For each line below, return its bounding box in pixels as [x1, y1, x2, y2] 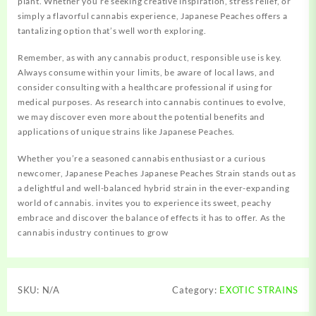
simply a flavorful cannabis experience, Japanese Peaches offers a [18, 11, 288, 22]
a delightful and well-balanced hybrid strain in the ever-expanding [18, 183, 290, 194]
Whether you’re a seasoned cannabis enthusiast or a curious [18, 153, 266, 164]
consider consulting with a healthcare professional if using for [18, 82, 274, 93]
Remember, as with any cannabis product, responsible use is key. [18, 52, 283, 63]
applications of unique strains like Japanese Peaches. [18, 126, 236, 138]
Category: [172, 284, 220, 296]
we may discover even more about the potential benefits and [18, 111, 265, 123]
